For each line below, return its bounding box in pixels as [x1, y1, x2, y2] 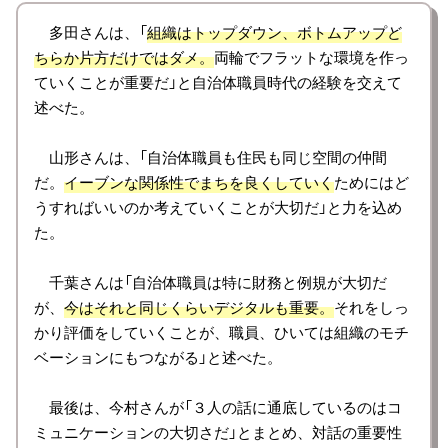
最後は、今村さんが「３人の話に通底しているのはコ [34, 395, 402, 418]
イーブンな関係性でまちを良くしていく [64, 170, 334, 193]
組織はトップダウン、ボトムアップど [147, 20, 402, 43]
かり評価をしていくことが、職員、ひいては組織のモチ [34, 320, 409, 343]
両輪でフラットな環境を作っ [214, 45, 409, 68]
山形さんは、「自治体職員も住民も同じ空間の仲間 [34, 145, 387, 168]
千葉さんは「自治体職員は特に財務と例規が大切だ [34, 270, 387, 293]
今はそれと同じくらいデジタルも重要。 [64, 295, 334, 318]
